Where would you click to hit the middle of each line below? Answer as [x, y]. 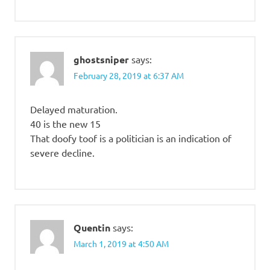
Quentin [92, 227]
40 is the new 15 [65, 123]
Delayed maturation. [74, 109]
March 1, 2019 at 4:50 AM [121, 244]
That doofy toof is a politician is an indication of [131, 138]
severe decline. [62, 152]
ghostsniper [101, 59]
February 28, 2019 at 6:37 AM [129, 75]
